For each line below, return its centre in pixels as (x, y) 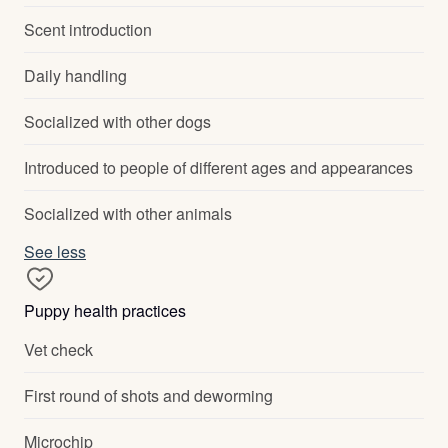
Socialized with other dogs (117, 121)
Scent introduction (88, 29)
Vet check (58, 349)
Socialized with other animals (128, 213)
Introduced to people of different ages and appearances (219, 167)
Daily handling (75, 75)
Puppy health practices (105, 310)
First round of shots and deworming (148, 395)
